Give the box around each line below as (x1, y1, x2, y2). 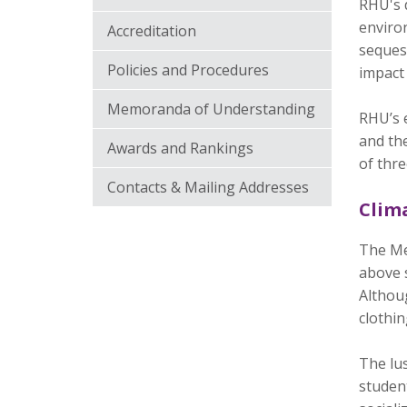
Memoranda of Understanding (107, 99, 315, 119)
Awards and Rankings (107, 138, 253, 158)
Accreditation (107, 21, 196, 41)
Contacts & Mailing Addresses (107, 177, 309, 197)
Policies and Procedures (107, 60, 269, 80)
